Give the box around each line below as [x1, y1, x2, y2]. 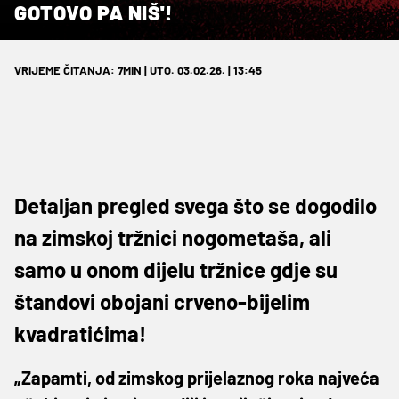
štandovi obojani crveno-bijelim [14, 288, 310, 314]
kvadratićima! [14, 320, 146, 346]
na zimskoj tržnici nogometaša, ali [14, 224, 331, 250]
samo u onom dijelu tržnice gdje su [14, 256, 338, 282]
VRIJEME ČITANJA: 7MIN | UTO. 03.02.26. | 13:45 [14, 62, 262, 77]
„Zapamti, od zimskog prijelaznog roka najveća [14, 366, 379, 388]
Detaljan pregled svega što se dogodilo [14, 191, 377, 218]
